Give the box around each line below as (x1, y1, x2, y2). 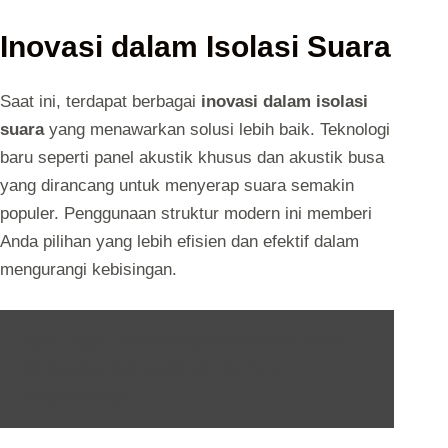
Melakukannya (21, 387, 131, 405)
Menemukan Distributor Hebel (121, 331, 347, 349)
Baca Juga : (21, 331, 111, 349)
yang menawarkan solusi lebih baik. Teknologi (44, 120, 390, 140)
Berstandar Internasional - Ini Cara (21, 359, 280, 377)
